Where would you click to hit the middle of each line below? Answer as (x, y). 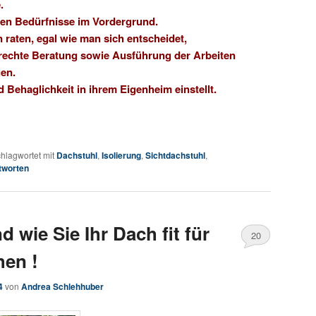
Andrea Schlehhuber (62, 287)
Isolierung (121, 155)
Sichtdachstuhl (175, 155)
